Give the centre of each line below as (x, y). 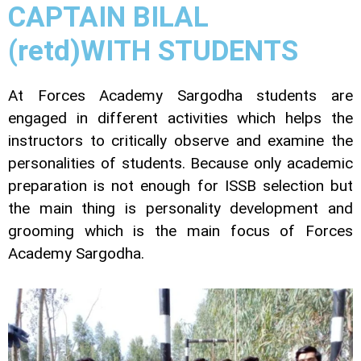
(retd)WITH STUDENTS (153, 52)
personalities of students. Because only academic (180, 164)
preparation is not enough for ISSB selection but (180, 186)
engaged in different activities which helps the (180, 118)
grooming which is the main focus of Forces (180, 231)
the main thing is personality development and (180, 209)
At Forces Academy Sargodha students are (180, 96)
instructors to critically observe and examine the (180, 141)
